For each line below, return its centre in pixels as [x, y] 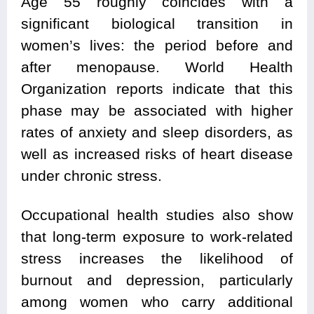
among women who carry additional [157, 302]
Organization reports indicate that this [157, 89]
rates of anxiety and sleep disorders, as [157, 132]
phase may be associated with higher [157, 111]
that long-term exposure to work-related [157, 237]
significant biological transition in [157, 24]
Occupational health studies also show [157, 215]
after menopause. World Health [157, 67]
